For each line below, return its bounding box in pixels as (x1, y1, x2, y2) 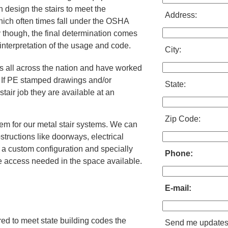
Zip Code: (165, 115, 201, 124)
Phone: (165, 149, 193, 158)
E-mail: (165, 184, 191, 193)
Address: (165, 11, 197, 20)
